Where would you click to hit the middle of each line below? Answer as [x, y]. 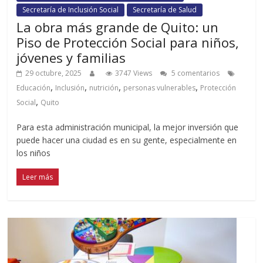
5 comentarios [195, 73]
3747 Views [134, 73]
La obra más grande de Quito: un [118, 27]
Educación [34, 87]
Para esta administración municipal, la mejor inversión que [128, 127]
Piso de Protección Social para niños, [128, 42]
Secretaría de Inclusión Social [71, 9]
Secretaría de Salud [165, 9]
